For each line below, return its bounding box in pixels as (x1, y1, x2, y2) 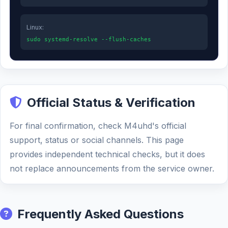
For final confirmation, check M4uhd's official (10, 121, 186, 131)
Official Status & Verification (27, 95, 195, 110)
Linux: (26, 23, 44, 31)
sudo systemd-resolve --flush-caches (26, 36, 151, 43)
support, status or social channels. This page (10, 135, 184, 145)
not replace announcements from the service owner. (10, 163, 214, 174)
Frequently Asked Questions (17, 207, 184, 221)
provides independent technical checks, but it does (10, 149, 205, 159)
